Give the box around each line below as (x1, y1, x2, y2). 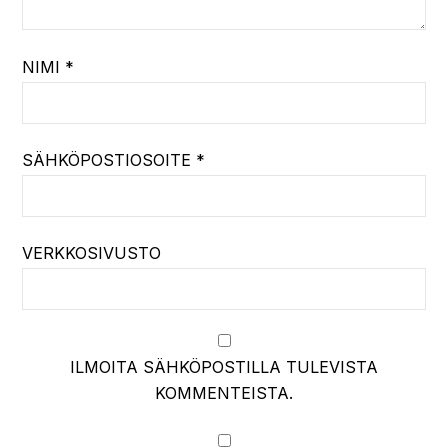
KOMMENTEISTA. (155, 382, 293, 403)
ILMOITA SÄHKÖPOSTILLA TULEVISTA (70, 356, 378, 377)
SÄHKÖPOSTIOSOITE (22, 149, 197, 170)
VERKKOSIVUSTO (22, 242, 162, 263)
